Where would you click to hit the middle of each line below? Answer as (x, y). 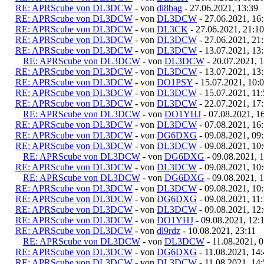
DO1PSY (175, 82)
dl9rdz (169, 230)
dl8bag (169, 8)
